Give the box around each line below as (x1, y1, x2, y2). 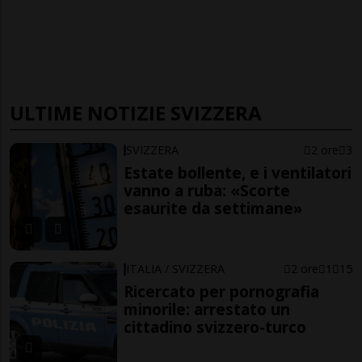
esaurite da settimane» (124, 196, 303, 219)
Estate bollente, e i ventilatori (124, 161, 352, 183)
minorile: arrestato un (124, 298, 291, 321)
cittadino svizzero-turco (124, 316, 307, 339)
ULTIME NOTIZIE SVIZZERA (10, 99, 262, 126)
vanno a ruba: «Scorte (124, 179, 291, 201)
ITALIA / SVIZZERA (126, 261, 225, 277)
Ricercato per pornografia (124, 280, 320, 303)
